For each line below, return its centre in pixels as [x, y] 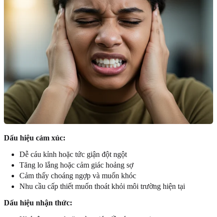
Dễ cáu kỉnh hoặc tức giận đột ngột [73, 155]
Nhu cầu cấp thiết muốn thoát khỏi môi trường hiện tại [102, 186]
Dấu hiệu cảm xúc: [35, 138]
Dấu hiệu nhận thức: [38, 203]
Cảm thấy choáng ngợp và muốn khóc [78, 176]
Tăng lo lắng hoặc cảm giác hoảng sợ [76, 165]
